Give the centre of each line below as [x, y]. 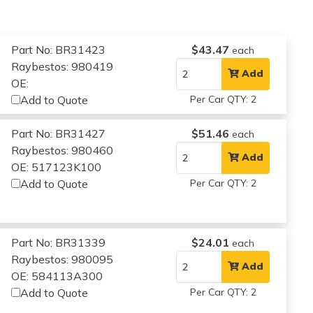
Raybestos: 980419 [63, 66]
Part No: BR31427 [59, 133]
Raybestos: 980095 [63, 259]
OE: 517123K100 [57, 167]
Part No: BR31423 [59, 49]
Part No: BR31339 [59, 242]
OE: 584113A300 [57, 276]
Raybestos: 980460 [63, 150]
